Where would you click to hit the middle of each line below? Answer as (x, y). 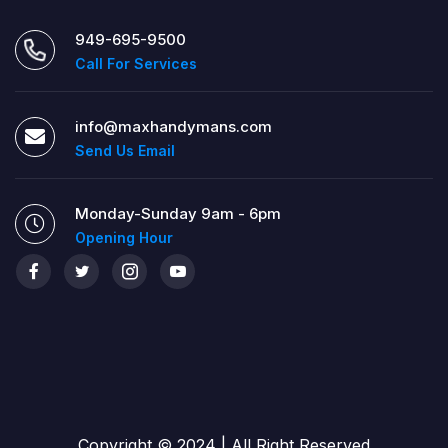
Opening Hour (124, 237)
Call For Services (136, 63)
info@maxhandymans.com (173, 126)
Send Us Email (125, 150)
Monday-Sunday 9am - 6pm (178, 213)
